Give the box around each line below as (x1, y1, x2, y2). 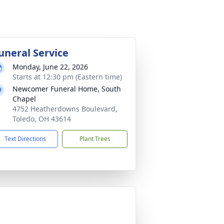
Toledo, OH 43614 (12, 114, 71, 123)
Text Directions (4, 134, 46, 143)
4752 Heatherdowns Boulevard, (12, 104, 117, 113)
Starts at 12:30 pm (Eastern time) (12, 72, 122, 81)
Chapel (12, 94, 36, 103)
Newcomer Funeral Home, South (12, 84, 121, 93)
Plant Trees (79, 134, 110, 143)
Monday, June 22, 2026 (12, 62, 88, 71)
